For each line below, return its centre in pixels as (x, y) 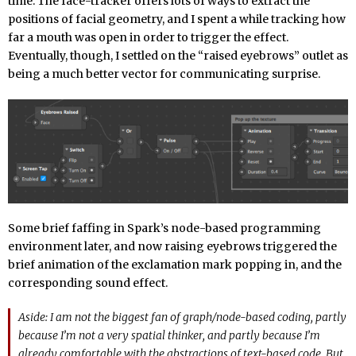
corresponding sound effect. (88, 282)
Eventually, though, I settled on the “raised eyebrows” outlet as (178, 56)
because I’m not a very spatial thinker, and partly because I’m (169, 335)
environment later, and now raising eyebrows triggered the (172, 246)
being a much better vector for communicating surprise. (164, 74)
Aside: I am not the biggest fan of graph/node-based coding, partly (182, 317)
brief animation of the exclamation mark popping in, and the (175, 264)
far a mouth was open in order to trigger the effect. (148, 38)
